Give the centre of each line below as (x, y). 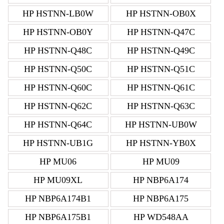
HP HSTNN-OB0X (161, 14)
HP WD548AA (161, 217)
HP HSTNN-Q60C (58, 88)
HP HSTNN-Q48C (58, 51)
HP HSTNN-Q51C (161, 69)
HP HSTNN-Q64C (58, 125)
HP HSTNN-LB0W (58, 14)
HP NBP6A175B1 (58, 217)
